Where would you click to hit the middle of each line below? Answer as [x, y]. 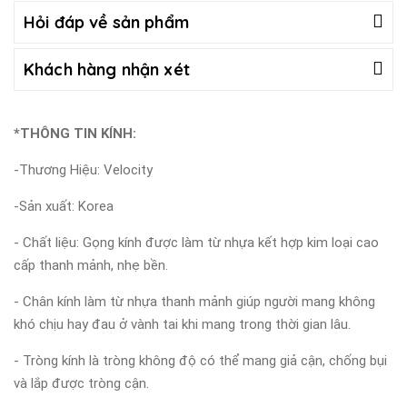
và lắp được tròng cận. [81, 383]
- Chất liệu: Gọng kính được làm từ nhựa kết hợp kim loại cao [196, 242]
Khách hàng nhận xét [107, 69]
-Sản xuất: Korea [64, 206]
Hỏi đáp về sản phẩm [106, 22]
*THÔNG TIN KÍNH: [75, 133]
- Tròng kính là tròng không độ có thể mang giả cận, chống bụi [200, 360]
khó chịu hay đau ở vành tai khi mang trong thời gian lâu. [182, 324]
